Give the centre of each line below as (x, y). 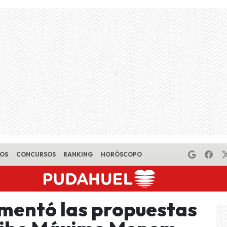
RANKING (78, 154)
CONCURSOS (36, 154)
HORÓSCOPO (121, 154)
